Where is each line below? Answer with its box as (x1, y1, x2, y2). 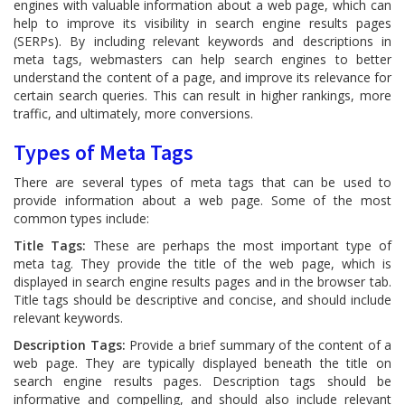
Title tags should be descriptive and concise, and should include (14, 291, 391, 308)
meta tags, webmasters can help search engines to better (14, 51, 391, 68)
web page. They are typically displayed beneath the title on (14, 354, 391, 372)
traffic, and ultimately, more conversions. (14, 105, 253, 122)
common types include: (14, 210, 149, 227)
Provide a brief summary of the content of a (125, 336, 391, 353)
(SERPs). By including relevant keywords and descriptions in (14, 33, 391, 50)
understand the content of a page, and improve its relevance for (14, 69, 391, 86)
